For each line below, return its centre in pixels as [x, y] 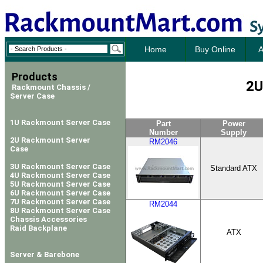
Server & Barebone [45, 254]
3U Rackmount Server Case [60, 166]
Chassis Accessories [48, 219]
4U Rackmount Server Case [60, 175]
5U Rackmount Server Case [60, 184]
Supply [234, 132]
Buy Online [215, 49]
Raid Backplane [38, 228]
